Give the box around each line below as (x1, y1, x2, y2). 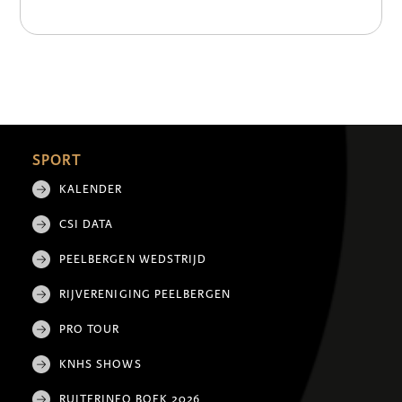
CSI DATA (58, 216, 114, 232)
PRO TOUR (58, 321, 120, 336)
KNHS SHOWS (58, 356, 142, 371)
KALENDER (58, 181, 123, 197)
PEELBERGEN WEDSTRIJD (58, 251, 207, 267)
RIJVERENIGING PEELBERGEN (58, 286, 231, 301)
